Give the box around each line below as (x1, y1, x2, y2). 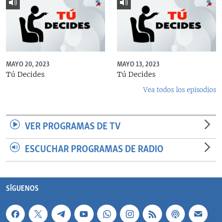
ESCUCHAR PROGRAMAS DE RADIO (25, 143, 164, 156)
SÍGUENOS (6, 184, 39, 194)
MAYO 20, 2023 (6, 59, 50, 69)
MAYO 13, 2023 (117, 59, 160, 69)
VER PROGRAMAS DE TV (25, 120, 120, 133)
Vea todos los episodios (143, 85, 216, 94)
